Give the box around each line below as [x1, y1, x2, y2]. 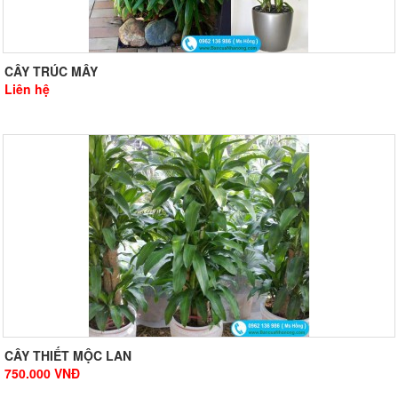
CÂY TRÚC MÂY [4, 62, 98, 81]
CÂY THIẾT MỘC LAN [4, 346, 131, 365]
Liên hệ [4, 80, 50, 99]
